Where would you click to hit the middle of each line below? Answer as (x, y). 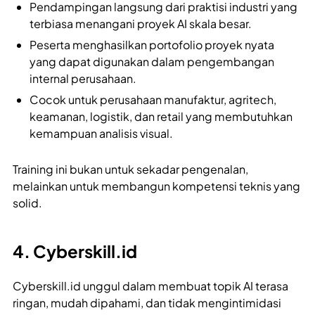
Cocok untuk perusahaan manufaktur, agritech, (153, 99)
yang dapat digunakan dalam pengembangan (152, 61)
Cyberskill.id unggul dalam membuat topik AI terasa (150, 285)
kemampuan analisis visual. (101, 133)
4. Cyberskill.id (76, 251)
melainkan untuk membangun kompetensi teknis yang (156, 186)
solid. (27, 202)
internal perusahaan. (83, 78)
